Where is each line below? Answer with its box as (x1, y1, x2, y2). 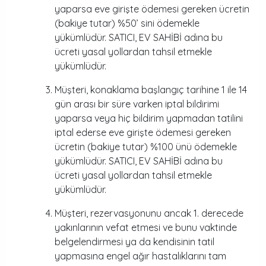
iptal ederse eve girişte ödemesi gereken (55, 126, 231, 138)
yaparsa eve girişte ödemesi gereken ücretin (55, 3, 249, 15)
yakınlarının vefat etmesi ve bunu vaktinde (55, 221, 237, 233)
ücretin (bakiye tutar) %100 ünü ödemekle (55, 141, 237, 153)
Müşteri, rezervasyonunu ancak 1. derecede (55, 207, 243, 219)
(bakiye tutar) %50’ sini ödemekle (55, 17, 199, 29)
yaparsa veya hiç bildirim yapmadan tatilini (55, 112, 243, 124)
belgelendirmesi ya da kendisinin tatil (55, 236, 214, 248)
